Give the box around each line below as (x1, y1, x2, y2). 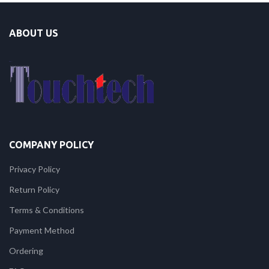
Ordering (9, 246, 43, 256)
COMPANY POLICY (9, 139, 94, 150)
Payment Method (9, 225, 74, 235)
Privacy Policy (9, 164, 60, 174)
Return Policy (9, 184, 59, 195)
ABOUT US (9, 28, 58, 38)
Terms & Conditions (9, 205, 84, 215)
